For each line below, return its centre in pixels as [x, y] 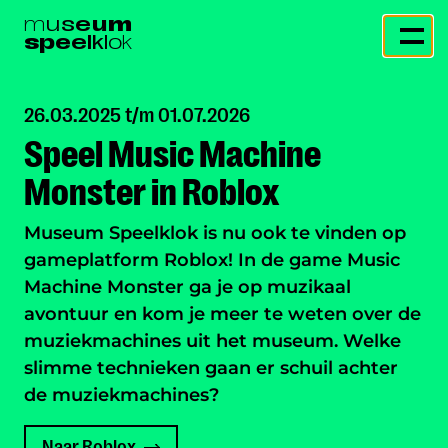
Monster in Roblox [151, 192]
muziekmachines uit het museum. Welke [212, 341]
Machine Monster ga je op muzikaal [187, 287]
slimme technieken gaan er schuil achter [211, 368]
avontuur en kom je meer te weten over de [222, 314]
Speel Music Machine [172, 154]
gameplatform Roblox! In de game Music [212, 260]
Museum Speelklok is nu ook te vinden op [215, 233]
